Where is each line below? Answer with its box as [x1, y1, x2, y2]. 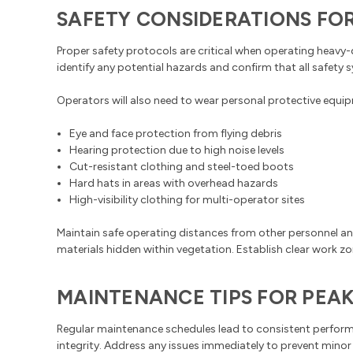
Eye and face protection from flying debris [69, 126, 283, 140]
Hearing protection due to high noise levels [69, 143, 285, 157]
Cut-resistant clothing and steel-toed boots [69, 159, 295, 173]
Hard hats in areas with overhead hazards [69, 176, 279, 190]
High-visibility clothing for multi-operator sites [69, 192, 306, 206]
